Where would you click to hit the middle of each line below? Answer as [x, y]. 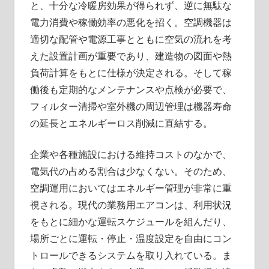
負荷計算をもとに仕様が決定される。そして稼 [131, 72]
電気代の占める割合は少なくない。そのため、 [131, 171]
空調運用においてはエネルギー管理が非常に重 [131, 188]
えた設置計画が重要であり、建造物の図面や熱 [131, 56]
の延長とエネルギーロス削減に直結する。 [121, 123]
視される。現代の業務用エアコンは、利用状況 [131, 204]
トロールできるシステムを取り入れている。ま [131, 255]
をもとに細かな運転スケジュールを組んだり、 [131, 221]
